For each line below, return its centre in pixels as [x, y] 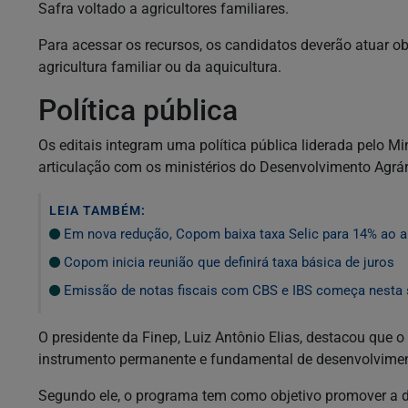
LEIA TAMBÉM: [97, 210]
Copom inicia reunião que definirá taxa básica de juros [227, 262]
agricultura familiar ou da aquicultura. [160, 66]
